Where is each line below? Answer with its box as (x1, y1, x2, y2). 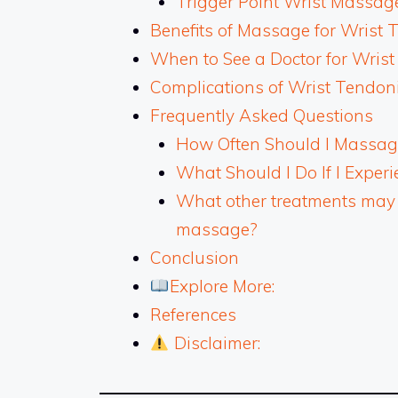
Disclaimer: (169, 332, 260, 354)
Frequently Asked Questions (150, 105, 373, 127)
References (150, 304, 236, 326)
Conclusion (150, 247, 239, 269)
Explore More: (169, 275, 275, 298)
